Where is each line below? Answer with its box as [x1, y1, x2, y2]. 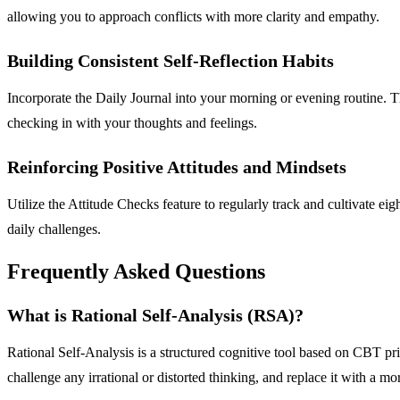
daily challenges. [7, 221, 101, 237]
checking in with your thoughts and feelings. [7, 115, 257, 131]
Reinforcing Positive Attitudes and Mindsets [7, 157, 346, 178]
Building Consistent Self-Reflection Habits [7, 51, 334, 71]
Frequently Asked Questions [7, 260, 265, 284]
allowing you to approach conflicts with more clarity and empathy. [7, 9, 379, 25]
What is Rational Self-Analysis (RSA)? [7, 305, 304, 326]
